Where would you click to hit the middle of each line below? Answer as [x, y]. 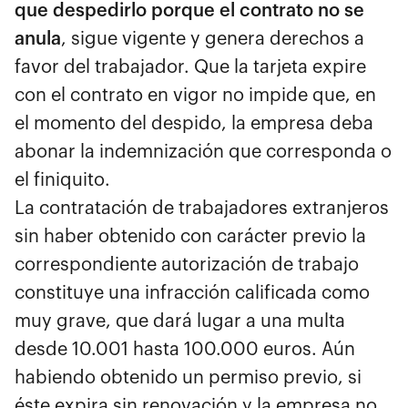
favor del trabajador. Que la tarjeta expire [190, 67]
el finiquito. [62, 180]
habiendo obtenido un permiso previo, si [188, 378]
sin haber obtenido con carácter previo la [190, 237]
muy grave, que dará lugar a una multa [180, 321]
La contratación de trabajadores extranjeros [202, 209]
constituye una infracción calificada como [192, 293]
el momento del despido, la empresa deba [194, 124]
